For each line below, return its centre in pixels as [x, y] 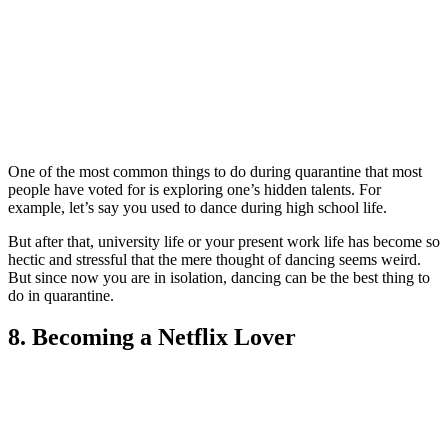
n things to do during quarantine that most [291, 171]
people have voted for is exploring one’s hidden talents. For [194, 189]
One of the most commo [84, 171]
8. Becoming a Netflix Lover [152, 337]
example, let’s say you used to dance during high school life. [197, 207]
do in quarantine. [61, 295]
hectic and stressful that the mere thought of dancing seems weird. [214, 259]
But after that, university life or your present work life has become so [224, 241]
